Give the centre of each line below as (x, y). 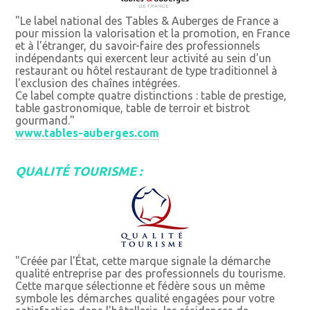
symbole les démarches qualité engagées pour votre (145, 299)
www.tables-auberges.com (88, 133)
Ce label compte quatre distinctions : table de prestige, (151, 96)
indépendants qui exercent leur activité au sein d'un (144, 58)
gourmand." (45, 121)
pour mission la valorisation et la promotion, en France (153, 34)
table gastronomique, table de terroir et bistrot (133, 108)
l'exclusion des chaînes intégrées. (98, 83)
